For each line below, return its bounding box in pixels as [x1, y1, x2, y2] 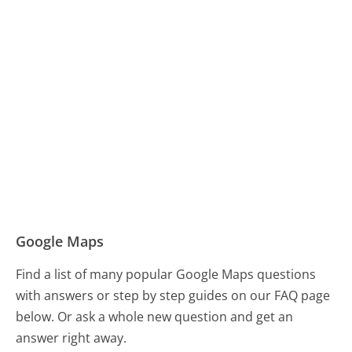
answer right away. [16, 328, 127, 346]
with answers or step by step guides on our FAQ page [16, 286, 331, 304]
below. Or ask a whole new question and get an [16, 307, 294, 325]
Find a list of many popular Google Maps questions [16, 265, 317, 283]
